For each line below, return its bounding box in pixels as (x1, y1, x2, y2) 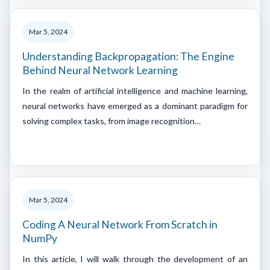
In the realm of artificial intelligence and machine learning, (22, 85, 248, 96)
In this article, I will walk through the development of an (22, 253, 248, 264)
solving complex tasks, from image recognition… (22, 115, 201, 126)
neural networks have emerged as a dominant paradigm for (22, 100, 248, 111)
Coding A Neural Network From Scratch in (22, 218, 218, 231)
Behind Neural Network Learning (22, 63, 178, 77)
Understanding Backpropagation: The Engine (22, 49, 234, 63)
